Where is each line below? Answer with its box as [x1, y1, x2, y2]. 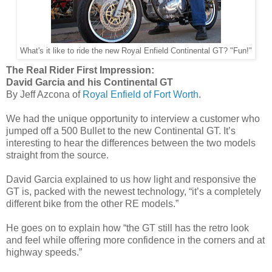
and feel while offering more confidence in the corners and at [6, 234, 265, 245]
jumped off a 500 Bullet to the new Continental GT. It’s [6, 125, 236, 136]
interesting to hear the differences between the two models [6, 137, 256, 148]
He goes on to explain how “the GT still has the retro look [6, 222, 249, 233]
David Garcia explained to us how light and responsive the [6, 174, 256, 185]
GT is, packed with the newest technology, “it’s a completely [6, 186, 261, 197]
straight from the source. [6, 149, 109, 160]
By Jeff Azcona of [6, 89, 83, 100]
